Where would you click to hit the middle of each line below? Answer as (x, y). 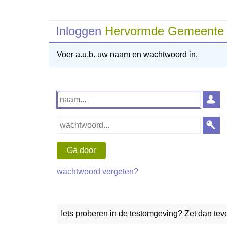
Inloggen (81, 31)
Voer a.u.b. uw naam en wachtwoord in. (127, 55)
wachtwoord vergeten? (98, 171)
